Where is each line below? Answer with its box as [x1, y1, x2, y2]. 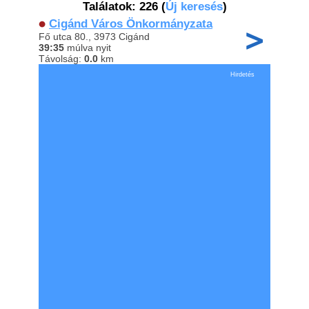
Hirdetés [230, 71, 255, 78]
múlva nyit [64, 42, 111, 53]
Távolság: [39, 53, 84, 64]
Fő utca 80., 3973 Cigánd [39, 31, 150, 42]
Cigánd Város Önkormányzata [49, 17, 212, 30]
